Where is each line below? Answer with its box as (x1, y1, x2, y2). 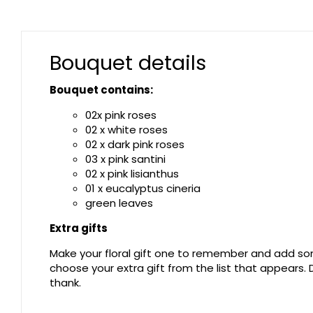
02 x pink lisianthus (85, 166, 179, 181)
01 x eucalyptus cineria (85, 180, 201, 196)
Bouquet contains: (50, 82, 153, 97)
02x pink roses (85, 107, 156, 122)
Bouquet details (50, 48, 206, 77)
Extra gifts (50, 220, 108, 235)
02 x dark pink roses (85, 136, 184, 152)
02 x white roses (85, 122, 168, 137)
